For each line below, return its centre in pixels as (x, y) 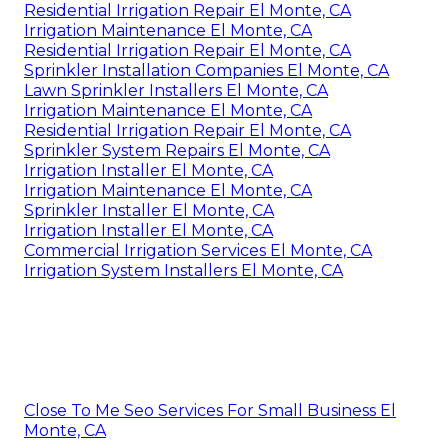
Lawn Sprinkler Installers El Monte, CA (176, 91)
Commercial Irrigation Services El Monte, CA (198, 251)
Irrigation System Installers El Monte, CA (183, 271)
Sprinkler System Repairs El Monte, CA (177, 151)
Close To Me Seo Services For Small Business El (210, 411)
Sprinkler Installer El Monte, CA (149, 211)
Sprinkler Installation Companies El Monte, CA (206, 71)
